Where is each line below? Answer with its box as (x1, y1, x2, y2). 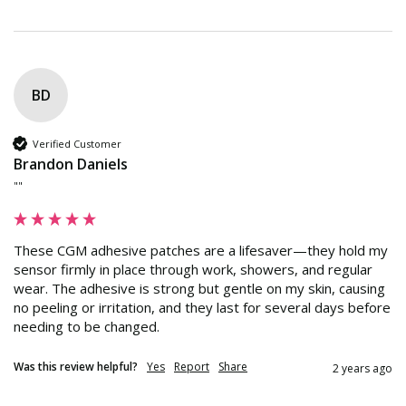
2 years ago (333, 361, 392, 377)
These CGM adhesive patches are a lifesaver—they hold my (14, 241, 388, 260)
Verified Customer (33, 136, 121, 150)
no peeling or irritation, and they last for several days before (14, 298, 391, 317)
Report (174, 359, 209, 375)
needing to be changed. (14, 317, 159, 336)
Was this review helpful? (14, 359, 138, 375)
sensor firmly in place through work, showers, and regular (14, 260, 372, 279)
